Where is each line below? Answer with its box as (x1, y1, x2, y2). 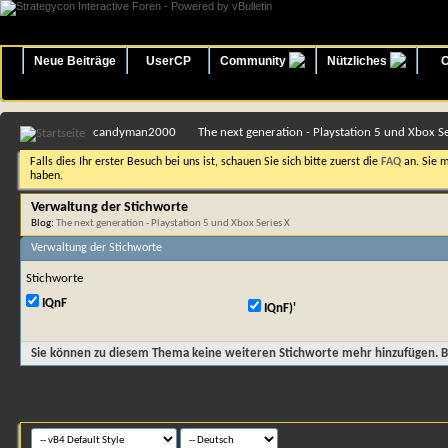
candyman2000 (93, 126, 176, 139)
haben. (30, 170, 63, 182)
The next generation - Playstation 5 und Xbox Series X (56, 218, 290, 229)
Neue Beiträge (34, 54, 116, 68)
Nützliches (327, 54, 390, 68)
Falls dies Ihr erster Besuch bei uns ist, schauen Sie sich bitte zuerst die (30, 156, 381, 168)
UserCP (145, 54, 191, 68)
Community (220, 54, 289, 68)
